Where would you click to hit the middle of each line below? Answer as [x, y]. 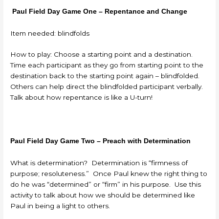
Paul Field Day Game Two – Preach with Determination [101, 141]
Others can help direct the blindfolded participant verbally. [108, 87]
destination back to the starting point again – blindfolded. [106, 76]
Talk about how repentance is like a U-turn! [82, 98]
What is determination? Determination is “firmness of [99, 163]
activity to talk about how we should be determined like [103, 195]
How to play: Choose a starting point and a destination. [103, 55]
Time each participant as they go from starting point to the [107, 65]
